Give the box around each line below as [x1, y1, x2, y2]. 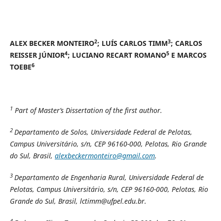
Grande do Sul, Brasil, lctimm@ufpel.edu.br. [9, 196, 147, 206]
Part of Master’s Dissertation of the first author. [14, 106, 162, 115]
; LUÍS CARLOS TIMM [97, 38, 168, 48]
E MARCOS [169, 50, 207, 60]
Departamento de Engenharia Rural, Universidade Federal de [14, 173, 204, 183]
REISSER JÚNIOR [9, 50, 65, 60]
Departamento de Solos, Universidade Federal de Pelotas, [14, 127, 192, 137]
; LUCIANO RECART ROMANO [67, 50, 166, 60]
